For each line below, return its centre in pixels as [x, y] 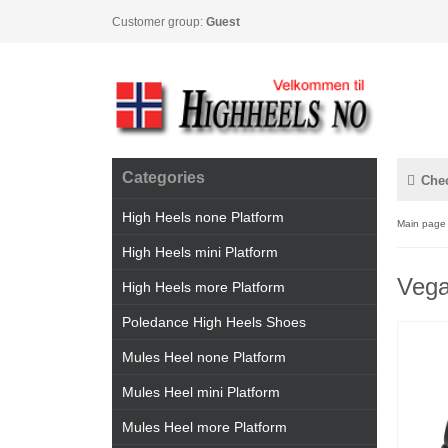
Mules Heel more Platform [204, 427]
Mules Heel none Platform [204, 357]
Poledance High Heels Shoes [214, 322]
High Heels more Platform [203, 287]
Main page [421, 223]
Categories [163, 177]
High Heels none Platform [203, 217]
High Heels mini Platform [200, 252]
